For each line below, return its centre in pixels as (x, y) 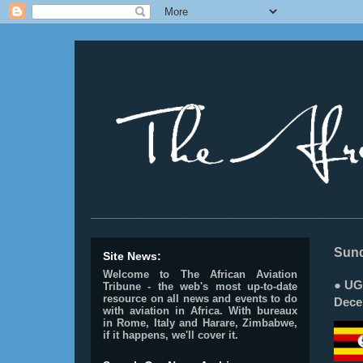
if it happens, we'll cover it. (171, 335)
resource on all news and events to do (200, 299)
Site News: (132, 256)
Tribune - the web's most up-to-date (200, 286)
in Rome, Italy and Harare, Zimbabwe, (200, 323)
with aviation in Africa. (163, 311)
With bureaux (263, 311)
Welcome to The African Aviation (200, 274)
